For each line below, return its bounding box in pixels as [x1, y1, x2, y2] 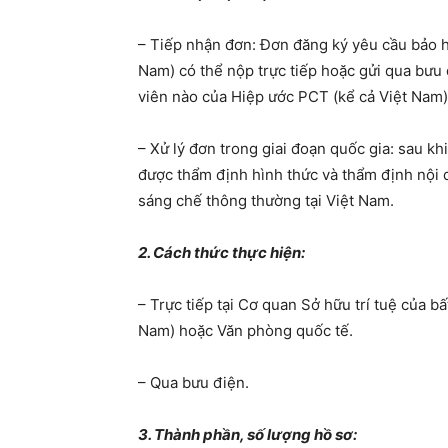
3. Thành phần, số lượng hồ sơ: [138, 425, 357, 444]
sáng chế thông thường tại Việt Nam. [138, 191, 394, 210]
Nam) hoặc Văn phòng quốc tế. [138, 321, 353, 340]
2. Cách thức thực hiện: [138, 243, 305, 262]
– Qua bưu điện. [138, 373, 249, 392]
